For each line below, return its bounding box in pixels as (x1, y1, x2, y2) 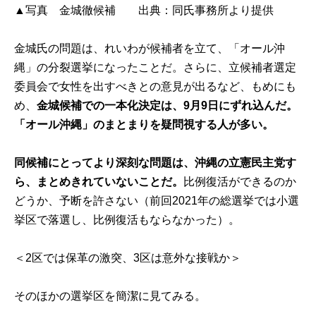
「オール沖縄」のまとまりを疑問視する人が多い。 (14, 118, 274, 130)
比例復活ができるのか (183, 175, 297, 188)
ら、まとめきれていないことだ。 (14, 175, 184, 188)
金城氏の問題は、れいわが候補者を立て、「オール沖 (14, 42, 286, 54)
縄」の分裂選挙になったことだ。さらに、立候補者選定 (14, 61, 297, 73)
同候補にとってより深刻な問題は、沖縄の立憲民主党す (14, 156, 297, 169)
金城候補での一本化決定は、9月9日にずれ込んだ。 (37, 99, 298, 111)
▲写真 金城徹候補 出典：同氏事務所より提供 (14, 4, 274, 16)
